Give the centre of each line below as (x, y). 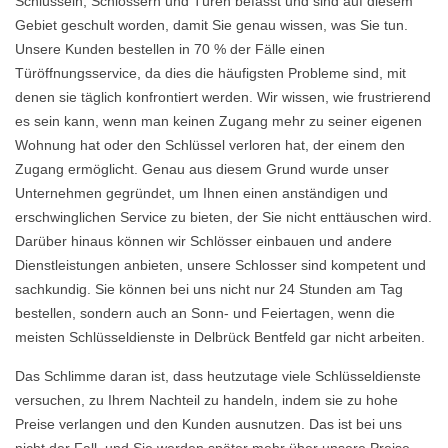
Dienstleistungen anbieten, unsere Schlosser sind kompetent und (220, 265)
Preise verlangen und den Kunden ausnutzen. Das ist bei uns (208, 424)
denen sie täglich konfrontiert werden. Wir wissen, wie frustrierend (223, 97)
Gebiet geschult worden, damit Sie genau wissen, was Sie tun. (211, 25)
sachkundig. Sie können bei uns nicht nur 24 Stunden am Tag (209, 289)
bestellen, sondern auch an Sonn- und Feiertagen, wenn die (205, 313)
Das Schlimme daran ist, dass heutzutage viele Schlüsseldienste (218, 376)
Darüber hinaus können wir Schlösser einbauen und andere (203, 241)
